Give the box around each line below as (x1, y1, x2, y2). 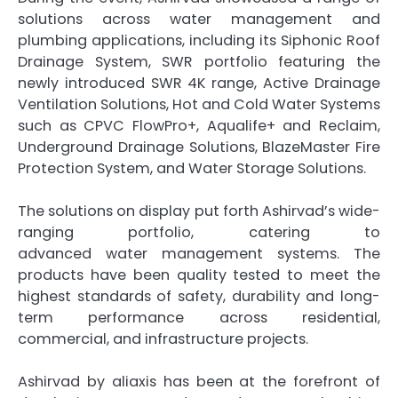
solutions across (18, 9, 170, 30)
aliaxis (111, 371, 156, 393)
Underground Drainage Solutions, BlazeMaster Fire (18, 137, 380, 158)
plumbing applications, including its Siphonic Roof (18, 30, 380, 52)
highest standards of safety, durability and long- (18, 286, 380, 307)
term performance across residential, (18, 307, 380, 329)
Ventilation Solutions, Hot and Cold (18, 94, 272, 115)
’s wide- (323, 201, 381, 222)
